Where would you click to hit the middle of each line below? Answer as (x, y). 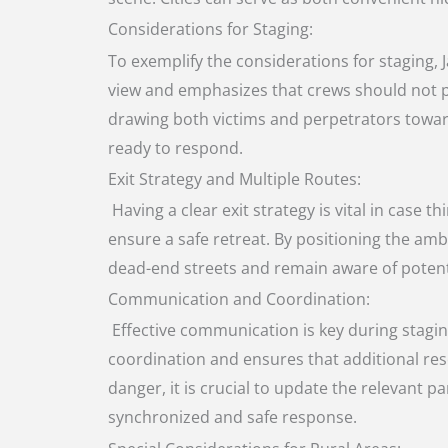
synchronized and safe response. (232, 417)
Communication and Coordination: (239, 299)
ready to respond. (175, 147)
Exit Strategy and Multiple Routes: (234, 178)
